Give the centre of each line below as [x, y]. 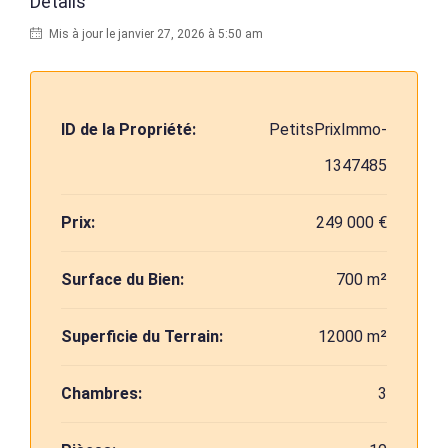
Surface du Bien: [122, 279]
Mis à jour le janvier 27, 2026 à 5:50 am [154, 34]
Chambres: [101, 393]
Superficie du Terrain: [142, 336]
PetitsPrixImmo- [328, 129]
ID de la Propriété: [128, 129]
